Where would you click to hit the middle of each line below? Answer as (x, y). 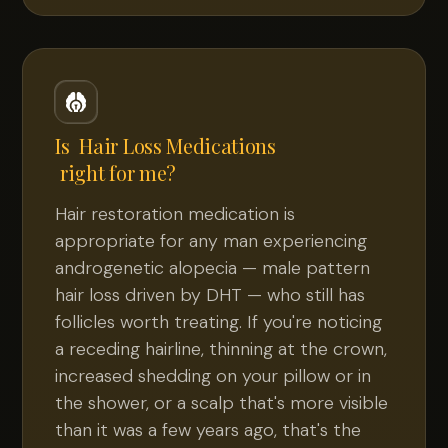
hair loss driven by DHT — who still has (210, 295)
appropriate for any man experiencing (211, 241)
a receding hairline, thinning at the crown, (221, 349)
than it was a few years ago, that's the (208, 430)
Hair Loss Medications (177, 145)
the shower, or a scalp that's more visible (222, 403)
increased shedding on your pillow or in (213, 376)
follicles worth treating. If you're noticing (219, 322)
